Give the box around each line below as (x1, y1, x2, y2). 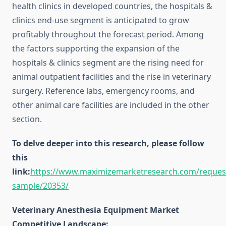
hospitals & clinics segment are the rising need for (12, 57, 204, 69)
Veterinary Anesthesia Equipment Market (12, 204, 179, 216)
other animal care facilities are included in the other (12, 99, 209, 111)
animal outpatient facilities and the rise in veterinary (12, 71, 211, 83)
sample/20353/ (12, 180, 69, 192)
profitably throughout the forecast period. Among (12, 29, 204, 40)
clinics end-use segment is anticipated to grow (12, 15, 189, 26)
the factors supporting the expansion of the (12, 43, 180, 54)
